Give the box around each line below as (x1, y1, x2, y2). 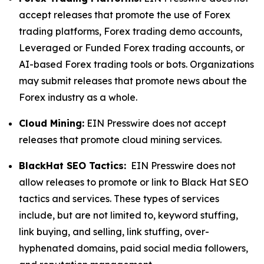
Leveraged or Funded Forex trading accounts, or (19, 42, 245, 54)
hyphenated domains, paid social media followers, (19, 242, 248, 254)
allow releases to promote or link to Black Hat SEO (19, 176, 249, 188)
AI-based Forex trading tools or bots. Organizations (19, 58, 254, 70)
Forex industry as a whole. (19, 91, 137, 103)
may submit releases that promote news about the (19, 75, 247, 87)
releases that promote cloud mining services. (19, 134, 224, 146)
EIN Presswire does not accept (84, 117, 226, 129)
